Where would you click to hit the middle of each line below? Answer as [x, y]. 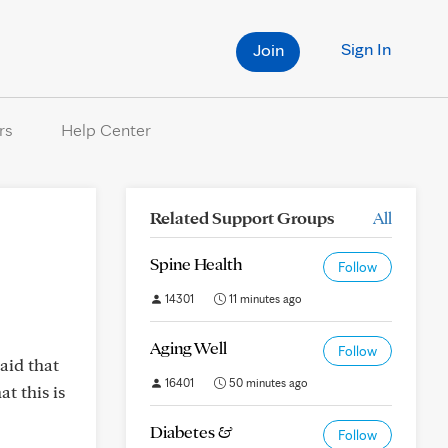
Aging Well [188, 347]
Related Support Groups [242, 217]
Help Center [105, 129]
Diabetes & [191, 431]
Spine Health [196, 263]
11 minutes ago [264, 298]
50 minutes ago [267, 382]
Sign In [366, 48]
